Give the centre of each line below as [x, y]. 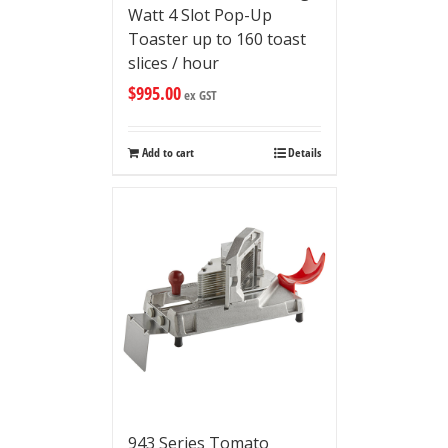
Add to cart [167, 153]
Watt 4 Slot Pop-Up [199, 15]
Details [304, 153]
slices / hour [173, 63]
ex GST [198, 95]
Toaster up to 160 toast [216, 39]
